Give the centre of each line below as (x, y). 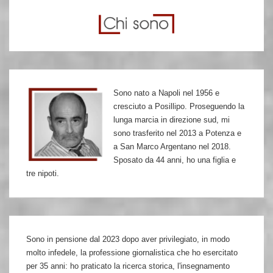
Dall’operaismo (51, 12)
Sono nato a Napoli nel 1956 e (166, 93)
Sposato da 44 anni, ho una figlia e (175, 160)
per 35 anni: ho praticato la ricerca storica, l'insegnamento (128, 266)
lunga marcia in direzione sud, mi (172, 120)
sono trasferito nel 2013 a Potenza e (177, 133)
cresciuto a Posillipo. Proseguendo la (179, 106)
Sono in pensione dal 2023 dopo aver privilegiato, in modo (128, 239)
